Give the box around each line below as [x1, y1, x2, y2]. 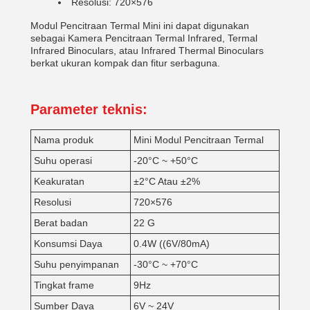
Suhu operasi [34, 155, 92, 166]
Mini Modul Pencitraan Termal [134, 134, 264, 145]
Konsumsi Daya [34, 238, 102, 249]
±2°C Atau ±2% [134, 176, 200, 187]
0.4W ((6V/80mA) [134, 238, 210, 249]
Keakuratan [34, 176, 84, 187]
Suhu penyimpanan [34, 259, 119, 270]
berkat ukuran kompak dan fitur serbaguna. [30, 57, 220, 69]
